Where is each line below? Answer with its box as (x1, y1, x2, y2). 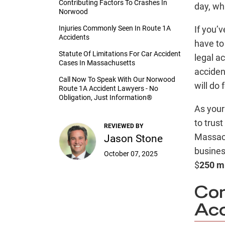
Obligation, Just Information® (59, 93, 152, 102)
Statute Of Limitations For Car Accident (59, 50, 181, 58)
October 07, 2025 (104, 150, 158, 158)
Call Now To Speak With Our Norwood (59, 75, 175, 84)
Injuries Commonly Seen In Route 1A (59, 24, 171, 33)
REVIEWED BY (104, 123, 143, 130)
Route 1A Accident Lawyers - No (59, 84, 158, 93)
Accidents (59, 33, 89, 42)
